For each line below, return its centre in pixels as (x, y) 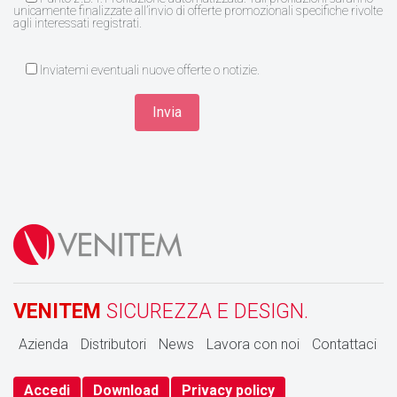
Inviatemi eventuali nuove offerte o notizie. (148, 70)
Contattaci (344, 344)
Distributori (113, 344)
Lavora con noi (253, 344)
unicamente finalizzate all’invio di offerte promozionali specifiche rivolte (198, 10)
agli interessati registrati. (78, 23)
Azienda (43, 344)
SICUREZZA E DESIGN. (205, 311)
